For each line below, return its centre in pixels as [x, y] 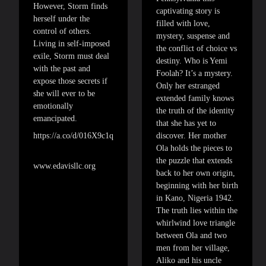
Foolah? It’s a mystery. [194, 73]
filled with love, [183, 23]
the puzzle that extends [194, 160]
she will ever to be [64, 93]
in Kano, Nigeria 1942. [195, 198]
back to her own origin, [196, 173]
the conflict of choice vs [197, 48]
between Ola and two [191, 235]
